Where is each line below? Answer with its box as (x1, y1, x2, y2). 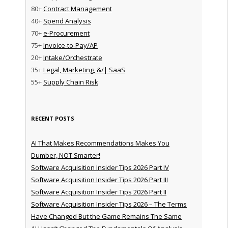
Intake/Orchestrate (43, 52, 102, 62)
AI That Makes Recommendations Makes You (31, 138, 169, 148)
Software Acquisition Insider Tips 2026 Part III (31, 175, 168, 184)
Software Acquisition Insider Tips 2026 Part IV (31, 162, 169, 172)
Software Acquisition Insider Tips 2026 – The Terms (31, 199, 187, 209)
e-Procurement (43, 28, 90, 38)
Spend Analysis (43, 16, 91, 25)
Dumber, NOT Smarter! (31, 150, 100, 160)
